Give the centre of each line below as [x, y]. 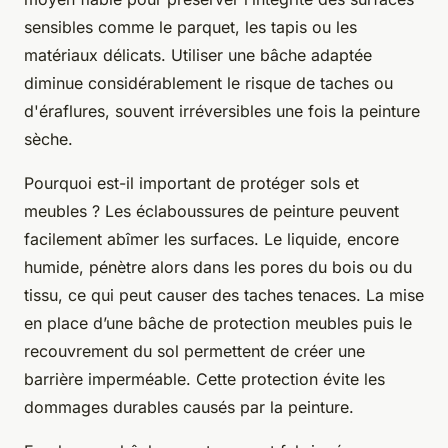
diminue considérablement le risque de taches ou [208, 83]
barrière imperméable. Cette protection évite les [204, 379]
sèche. [48, 139]
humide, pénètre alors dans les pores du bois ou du [218, 267]
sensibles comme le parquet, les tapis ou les [190, 27]
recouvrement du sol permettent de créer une [194, 351]
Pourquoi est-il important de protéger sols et [191, 183]
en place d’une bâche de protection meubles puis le [218, 323]
